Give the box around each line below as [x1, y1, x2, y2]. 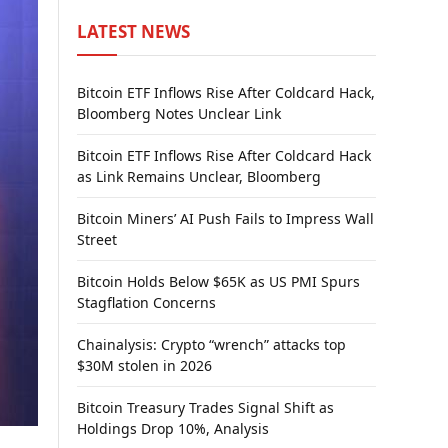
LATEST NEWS [77, 20, 190, 43]
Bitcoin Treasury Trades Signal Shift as [77, 398, 334, 417]
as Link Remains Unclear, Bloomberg [77, 167, 321, 186]
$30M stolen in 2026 [77, 356, 212, 375]
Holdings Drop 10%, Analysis [77, 419, 269, 438]
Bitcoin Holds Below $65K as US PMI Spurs [77, 272, 360, 291]
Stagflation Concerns [77, 293, 216, 312]
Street [77, 230, 117, 249]
